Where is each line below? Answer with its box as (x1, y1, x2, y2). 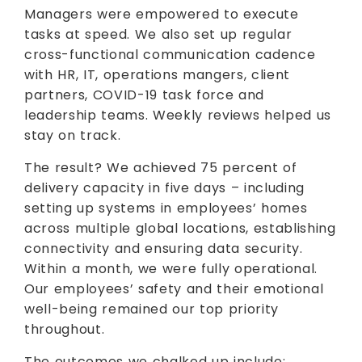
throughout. (24, 320, 105, 339)
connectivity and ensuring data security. (24, 239, 303, 258)
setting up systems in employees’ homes (24, 199, 308, 217)
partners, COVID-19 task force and (24, 86, 265, 104)
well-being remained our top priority (24, 300, 280, 318)
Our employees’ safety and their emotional (24, 280, 324, 298)
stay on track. (24, 126, 121, 145)
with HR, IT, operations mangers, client (24, 65, 291, 84)
